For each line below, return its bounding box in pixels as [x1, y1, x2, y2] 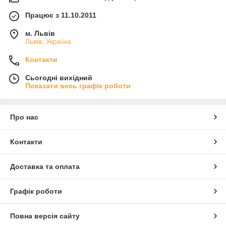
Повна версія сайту [10, 212, 80, 220]
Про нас [10, 113, 38, 122]
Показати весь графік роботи [25, 82, 131, 90]
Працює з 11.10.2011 [25, 11, 96, 20]
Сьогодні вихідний [25, 74, 92, 82]
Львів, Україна [25, 37, 71, 46]
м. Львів [25, 29, 55, 38]
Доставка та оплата [10, 162, 80, 171]
